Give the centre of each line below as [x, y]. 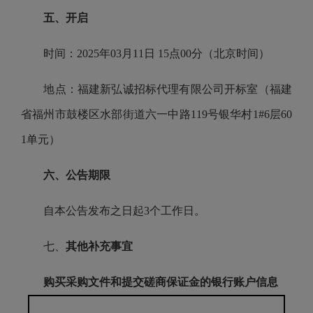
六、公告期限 [77, 175]
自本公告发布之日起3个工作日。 [113, 211]
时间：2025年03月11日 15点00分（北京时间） [145, 53]
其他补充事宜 [99, 246]
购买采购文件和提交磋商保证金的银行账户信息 [161, 282]
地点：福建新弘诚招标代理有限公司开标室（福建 [156, 89]
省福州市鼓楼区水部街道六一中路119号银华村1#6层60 [156, 114]
